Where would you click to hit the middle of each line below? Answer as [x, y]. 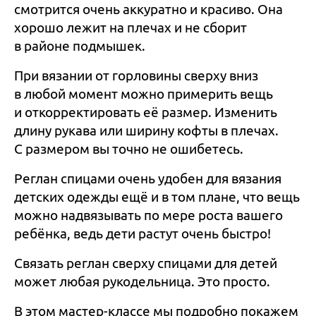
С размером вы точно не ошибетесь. [129, 148]
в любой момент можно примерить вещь [144, 93]
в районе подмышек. [80, 45]
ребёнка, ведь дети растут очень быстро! [142, 233]
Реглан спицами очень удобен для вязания [148, 178]
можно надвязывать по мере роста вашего [148, 215]
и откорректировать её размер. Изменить [146, 112]
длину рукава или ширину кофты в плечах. [146, 130]
